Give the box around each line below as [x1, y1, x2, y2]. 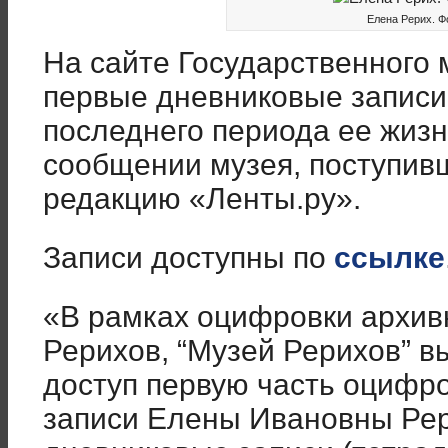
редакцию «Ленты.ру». [43, 182, 361, 215]
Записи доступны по [43, 241, 334, 274]
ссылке [334, 241, 445, 274]
